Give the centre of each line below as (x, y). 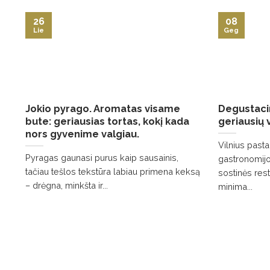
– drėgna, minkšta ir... (67, 185)
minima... (235, 186)
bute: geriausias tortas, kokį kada (107, 121)
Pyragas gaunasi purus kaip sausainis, (102, 157)
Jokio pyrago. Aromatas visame (103, 109)
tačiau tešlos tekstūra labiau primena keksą (113, 171)
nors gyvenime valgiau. (82, 134)
